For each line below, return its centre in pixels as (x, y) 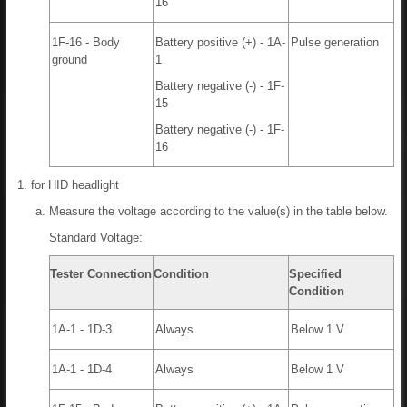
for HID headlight (75, 185)
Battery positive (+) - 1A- (220, 43)
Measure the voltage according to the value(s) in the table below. (218, 212)
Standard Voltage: (96, 238)
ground (69, 60)
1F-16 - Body (86, 43)
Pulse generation (335, 43)
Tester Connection (101, 274)
